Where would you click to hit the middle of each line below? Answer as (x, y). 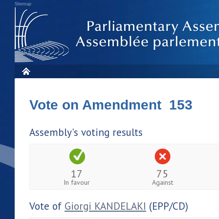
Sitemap (23, 4)
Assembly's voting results (86, 132)
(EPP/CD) (167, 206)
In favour (77, 182)
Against (162, 182)
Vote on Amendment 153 (111, 105)
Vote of (47, 206)
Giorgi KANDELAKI (105, 206)
